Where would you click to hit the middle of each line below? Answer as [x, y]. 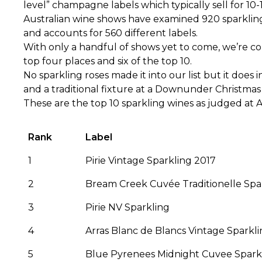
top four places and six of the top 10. [108, 61]
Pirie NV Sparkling [127, 207]
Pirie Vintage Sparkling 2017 [151, 160]
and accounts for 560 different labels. [111, 33]
